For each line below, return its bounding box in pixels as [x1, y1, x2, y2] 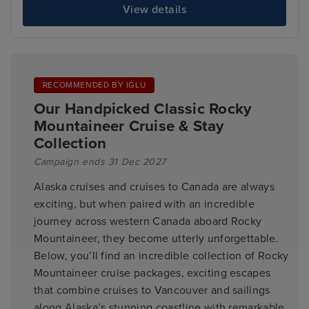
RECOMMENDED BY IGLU [42, 80, 146, 90]
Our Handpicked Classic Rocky [34, 99, 252, 119]
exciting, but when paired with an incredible [34, 197, 255, 212]
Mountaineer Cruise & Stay [34, 117, 224, 136]
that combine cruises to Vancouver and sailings [34, 283, 270, 298]
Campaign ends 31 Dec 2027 [34, 156, 166, 168]
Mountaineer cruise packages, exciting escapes [34, 266, 271, 281]
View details [122, 3, 187, 17]
